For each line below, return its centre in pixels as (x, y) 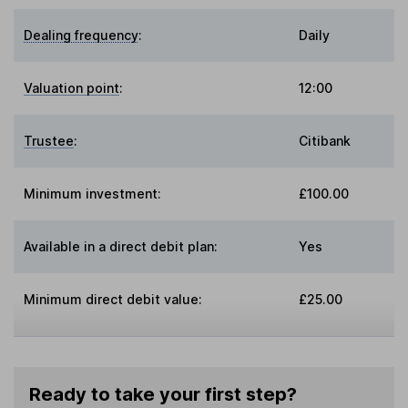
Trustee (49, 141)
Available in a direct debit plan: (121, 247)
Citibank (325, 141)
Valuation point (72, 88)
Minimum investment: (93, 194)
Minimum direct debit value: (113, 300)
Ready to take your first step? (163, 395)
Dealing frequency (82, 36)
